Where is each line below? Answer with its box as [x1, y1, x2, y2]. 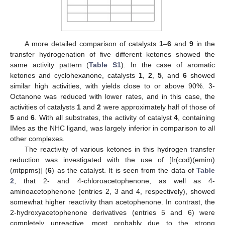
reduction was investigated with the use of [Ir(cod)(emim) [10, 155, 215, 164]
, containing [178, 113, 215, 122]
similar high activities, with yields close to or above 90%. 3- [10, 81, 215, 90]
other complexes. [10, 134, 65, 143]
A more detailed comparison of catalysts [24, 39, 159, 48]
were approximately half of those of [101, 102, 215, 111]
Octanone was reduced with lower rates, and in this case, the [10, 92, 215, 100]
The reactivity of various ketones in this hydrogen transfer [24, 145, 215, 153]
